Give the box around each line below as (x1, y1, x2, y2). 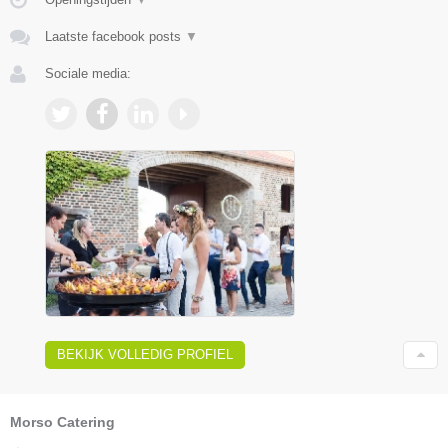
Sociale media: (45, 65, 131, 81)
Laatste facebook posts (45, 28, 185, 44)
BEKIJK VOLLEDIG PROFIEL (57, 346, 233, 362)
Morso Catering (10, 413, 115, 430)
